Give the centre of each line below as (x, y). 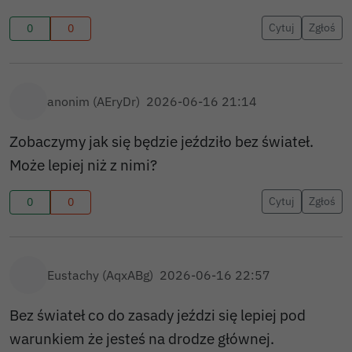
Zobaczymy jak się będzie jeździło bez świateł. (161, 141)
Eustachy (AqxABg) (100, 275)
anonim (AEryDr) (93, 101)
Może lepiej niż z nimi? (83, 165)
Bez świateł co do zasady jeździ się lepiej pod (158, 315)
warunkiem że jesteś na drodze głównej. (142, 338)
